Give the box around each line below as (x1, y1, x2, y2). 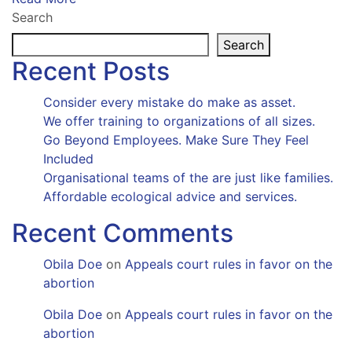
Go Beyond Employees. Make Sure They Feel (43, 131, 309, 148)
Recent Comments (12, 217, 233, 248)
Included (43, 150, 93, 167)
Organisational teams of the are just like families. (43, 169, 333, 185)
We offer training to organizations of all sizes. (43, 112, 315, 129)
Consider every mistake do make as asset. (43, 93, 295, 110)
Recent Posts (12, 55, 170, 86)
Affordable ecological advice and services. (43, 188, 297, 204)
